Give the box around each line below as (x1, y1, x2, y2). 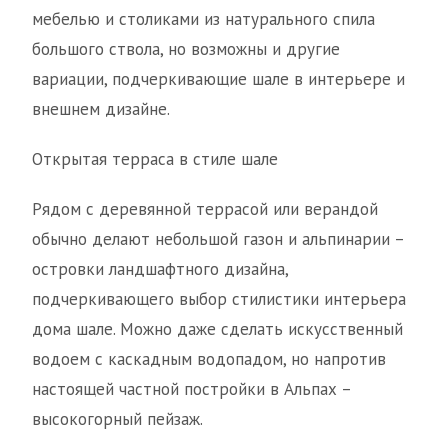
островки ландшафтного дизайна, (32, 258, 288, 281)
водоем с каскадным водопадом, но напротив (32, 348, 386, 371)
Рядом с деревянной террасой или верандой (32, 198, 378, 221)
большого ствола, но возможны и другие (32, 38, 340, 61)
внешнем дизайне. (32, 98, 170, 121)
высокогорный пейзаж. (32, 408, 203, 431)
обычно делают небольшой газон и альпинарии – (32, 228, 404, 251)
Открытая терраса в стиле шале (32, 148, 278, 171)
